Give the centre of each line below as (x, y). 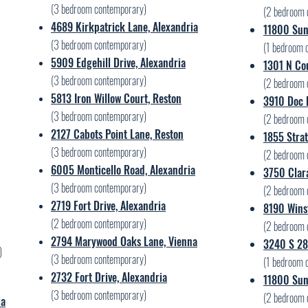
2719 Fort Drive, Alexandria (108, 206)
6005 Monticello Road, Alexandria (123, 170)
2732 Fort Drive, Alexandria (109, 277)
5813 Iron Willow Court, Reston (116, 98)
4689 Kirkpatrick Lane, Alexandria (124, 27)
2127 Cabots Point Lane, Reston (117, 134)
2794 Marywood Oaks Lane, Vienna (124, 241)
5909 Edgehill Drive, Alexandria (118, 63)
